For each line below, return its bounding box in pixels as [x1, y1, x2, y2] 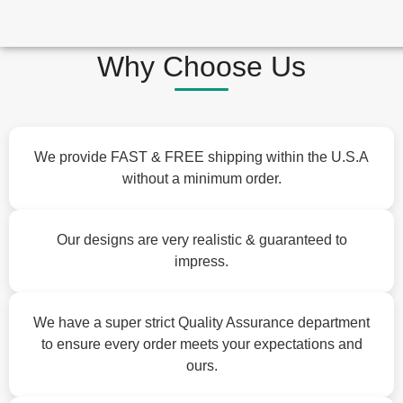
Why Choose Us [97, 50, 306, 83]
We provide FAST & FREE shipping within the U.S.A [34, 149, 369, 165]
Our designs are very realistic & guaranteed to [56, 232, 347, 247]
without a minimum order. [121, 171, 282, 186]
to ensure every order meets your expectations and [40, 336, 363, 352]
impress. [175, 254, 228, 269]
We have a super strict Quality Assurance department [33, 315, 370, 330]
